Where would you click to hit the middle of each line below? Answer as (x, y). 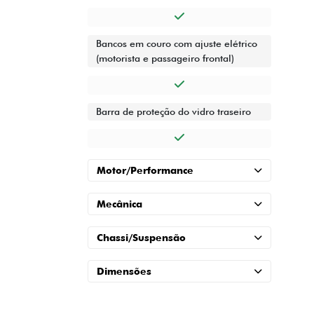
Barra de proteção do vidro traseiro (173, 112)
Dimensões (124, 272)
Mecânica (120, 204)
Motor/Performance (145, 171)
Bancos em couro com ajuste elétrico (177, 44)
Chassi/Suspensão (141, 238)
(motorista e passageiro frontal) (165, 59)
